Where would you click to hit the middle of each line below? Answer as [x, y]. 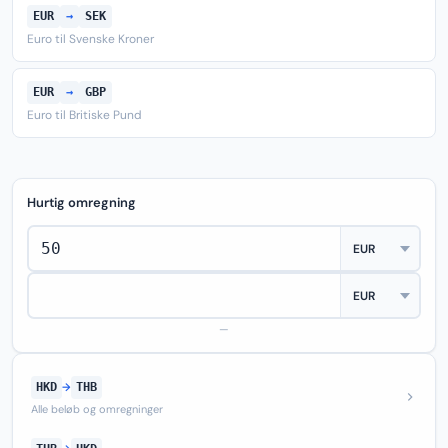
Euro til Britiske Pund [84, 115]
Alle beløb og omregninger [97, 409]
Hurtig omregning [81, 202]
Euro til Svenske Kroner [90, 39]
